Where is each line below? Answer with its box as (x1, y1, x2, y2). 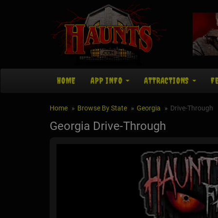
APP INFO (91, 75, 125, 86)
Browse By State (77, 104, 127, 112)
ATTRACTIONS (144, 75, 192, 86)
